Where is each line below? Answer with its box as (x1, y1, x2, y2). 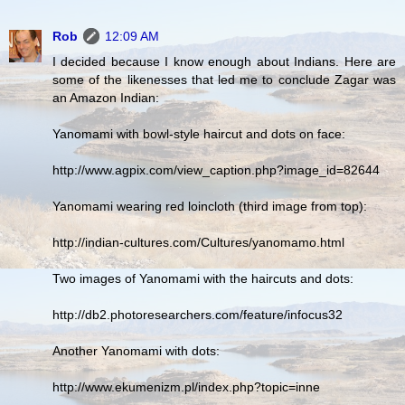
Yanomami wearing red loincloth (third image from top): (52, 199, 367, 214)
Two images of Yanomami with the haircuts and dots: (52, 271, 353, 287)
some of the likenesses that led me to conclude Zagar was (52, 72, 396, 88)
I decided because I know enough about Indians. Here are (52, 54, 396, 70)
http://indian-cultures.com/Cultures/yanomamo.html (52, 235, 344, 250)
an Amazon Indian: (52, 90, 159, 106)
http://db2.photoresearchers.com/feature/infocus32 (52, 307, 343, 323)
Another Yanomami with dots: (52, 344, 220, 359)
